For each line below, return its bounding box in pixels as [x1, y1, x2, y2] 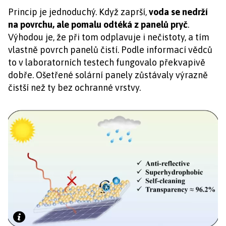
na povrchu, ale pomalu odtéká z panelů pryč [8, 19, 188, 30]
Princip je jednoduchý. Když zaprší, [8, 7, 149, 18]
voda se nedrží [149, 7, 208, 18]
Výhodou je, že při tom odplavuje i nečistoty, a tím [8, 32, 209, 43]
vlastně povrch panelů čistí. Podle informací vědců [8, 44, 212, 55]
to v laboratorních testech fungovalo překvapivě [8, 57, 205, 68]
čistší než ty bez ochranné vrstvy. [8, 82, 141, 93]
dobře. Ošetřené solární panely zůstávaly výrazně [8, 70, 208, 81]
